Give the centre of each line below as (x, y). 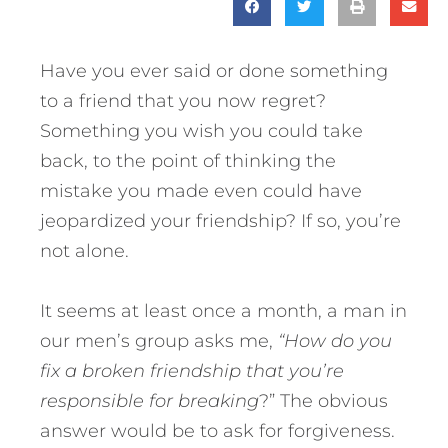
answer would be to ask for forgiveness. (217, 431)
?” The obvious (323, 401)
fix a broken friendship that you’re (192, 371)
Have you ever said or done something (214, 71)
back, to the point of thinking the (188, 161)
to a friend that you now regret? (183, 101)
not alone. (84, 251)
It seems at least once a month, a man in (223, 311)
